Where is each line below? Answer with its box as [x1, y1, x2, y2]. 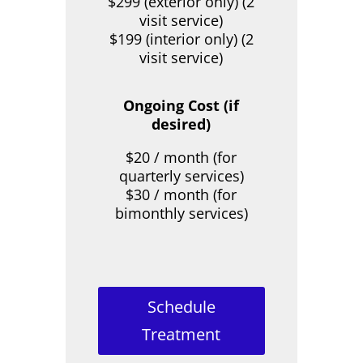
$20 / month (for [126, 147, 237, 168]
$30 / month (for [126, 185, 237, 205]
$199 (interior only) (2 [109, 29, 254, 49]
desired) [152, 114, 211, 135]
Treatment [142, 323, 221, 346]
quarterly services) [118, 166, 244, 186]
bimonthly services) [114, 203, 248, 224]
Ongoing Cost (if [123, 96, 240, 116]
